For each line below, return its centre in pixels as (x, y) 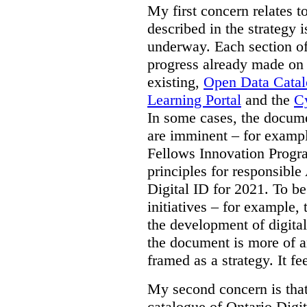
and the (268, 99)
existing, (175, 82)
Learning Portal (194, 99)
